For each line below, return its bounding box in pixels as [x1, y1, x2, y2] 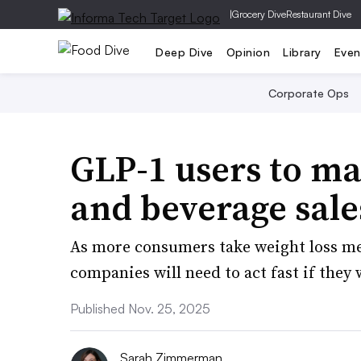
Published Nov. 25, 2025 [70, 301, 210, 317]
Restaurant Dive [286, 8, 351, 20]
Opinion [226, 44, 270, 59]
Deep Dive [156, 44, 214, 59]
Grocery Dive [232, 8, 286, 20]
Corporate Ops [268, 86, 349, 100]
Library [283, 44, 322, 59]
